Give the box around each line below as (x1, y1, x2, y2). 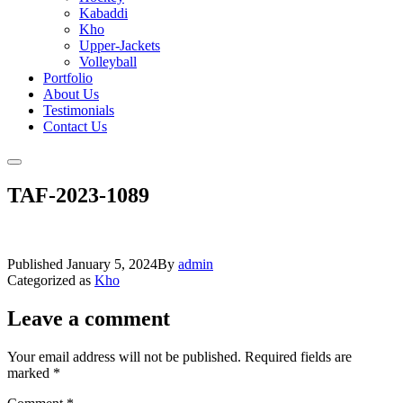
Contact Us (43, 119, 107, 134)
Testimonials (43, 103, 114, 118)
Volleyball (79, 54, 137, 69)
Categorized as (7, 272, 94, 288)
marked (7, 364, 53, 381)
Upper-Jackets (79, 38, 160, 53)
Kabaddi (79, 5, 128, 21)
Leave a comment (7, 306, 170, 330)
